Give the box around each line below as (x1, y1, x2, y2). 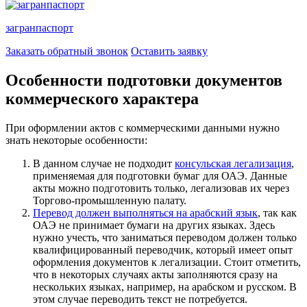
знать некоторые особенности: (5, 134, 147, 146)
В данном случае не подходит (33, 157, 175, 169)
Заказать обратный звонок (5, 45, 128, 58)
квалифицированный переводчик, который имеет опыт (33, 243, 293, 256)
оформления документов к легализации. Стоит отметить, (33, 256, 301, 268)
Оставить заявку (131, 45, 208, 58)
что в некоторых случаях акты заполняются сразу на (33, 268, 278, 280)
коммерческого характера (5, 90, 199, 108)
